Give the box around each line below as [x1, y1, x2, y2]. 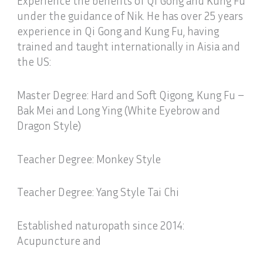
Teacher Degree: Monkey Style [17, 151, 161, 166]
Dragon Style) [17, 119, 82, 133]
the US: [17, 55, 52, 69]
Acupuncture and [17, 233, 102, 247]
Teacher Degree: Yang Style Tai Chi [17, 185, 180, 199]
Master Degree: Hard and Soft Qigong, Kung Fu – [17, 88, 245, 102]
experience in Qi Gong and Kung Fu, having [17, 24, 220, 38]
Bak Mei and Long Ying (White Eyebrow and [17, 103, 221, 117]
